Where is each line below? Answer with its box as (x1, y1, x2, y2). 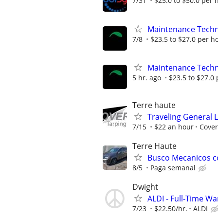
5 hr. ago (132, 73, 161, 82)
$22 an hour (154, 122, 194, 131)
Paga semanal (150, 163, 196, 173)
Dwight (132, 182, 158, 193)
